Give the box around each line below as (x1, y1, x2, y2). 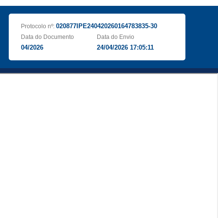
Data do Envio (97, 34, 135, 40)
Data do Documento (20, 34, 74, 40)
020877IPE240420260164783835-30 (55, 22, 157, 30)
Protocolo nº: (20, 23, 56, 30)
